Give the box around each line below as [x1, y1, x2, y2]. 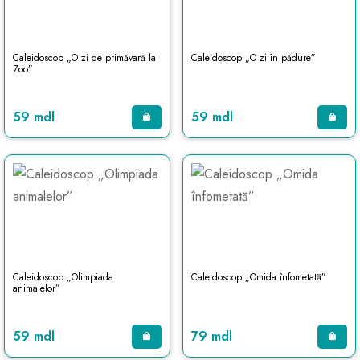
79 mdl [190, 327, 232, 346]
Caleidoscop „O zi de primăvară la [13, 51, 156, 65]
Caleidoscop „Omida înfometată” [190, 270, 326, 284]
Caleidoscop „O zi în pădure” [190, 51, 316, 65]
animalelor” [13, 281, 60, 296]
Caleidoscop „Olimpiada [13, 270, 113, 284]
